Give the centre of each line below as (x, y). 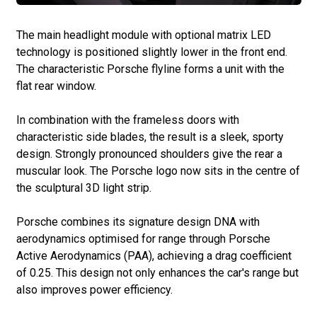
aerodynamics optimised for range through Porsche (143, 239)
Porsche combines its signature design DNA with (138, 222)
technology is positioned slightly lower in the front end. (151, 52)
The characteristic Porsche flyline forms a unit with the (150, 69)
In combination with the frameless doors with (127, 120)
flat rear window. (56, 86)
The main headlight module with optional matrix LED (143, 35)
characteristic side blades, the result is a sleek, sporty (150, 137)
